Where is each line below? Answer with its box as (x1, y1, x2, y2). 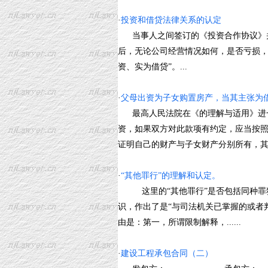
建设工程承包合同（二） (121, 249, 213, 258)
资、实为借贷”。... (118, 62, 187, 71)
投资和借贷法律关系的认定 (121, 16, 221, 25)
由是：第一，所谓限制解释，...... (118, 218, 241, 227)
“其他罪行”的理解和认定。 (121, 171, 220, 180)
